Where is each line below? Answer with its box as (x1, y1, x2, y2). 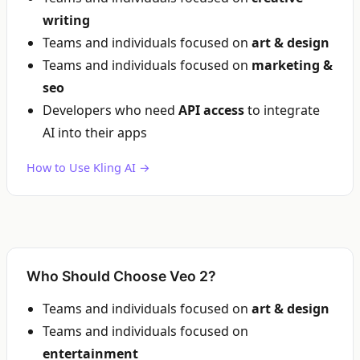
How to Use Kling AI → (27, 160, 150, 175)
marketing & (252, 56, 333, 74)
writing (43, 11, 90, 29)
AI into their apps (43, 124, 147, 141)
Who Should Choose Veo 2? (27, 268, 216, 284)
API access (178, 101, 244, 119)
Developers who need (43, 101, 178, 119)
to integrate (244, 101, 320, 119)
